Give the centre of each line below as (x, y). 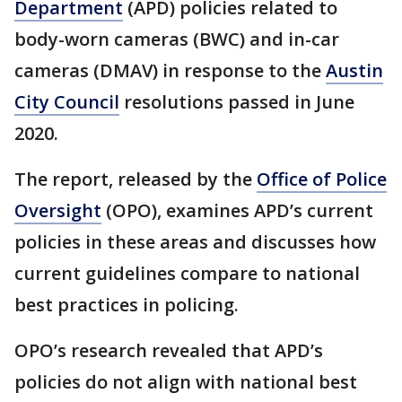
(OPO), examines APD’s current (237, 210)
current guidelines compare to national (187, 273)
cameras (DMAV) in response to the (170, 70)
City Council (67, 102)
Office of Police (322, 179)
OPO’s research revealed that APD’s (169, 350)
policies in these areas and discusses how (195, 242)
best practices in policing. (129, 305)
